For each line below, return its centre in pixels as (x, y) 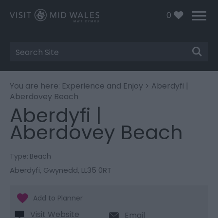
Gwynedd (61, 170)
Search (30, 57)
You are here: (36, 86)
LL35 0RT (96, 170)
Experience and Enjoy (102, 86)
